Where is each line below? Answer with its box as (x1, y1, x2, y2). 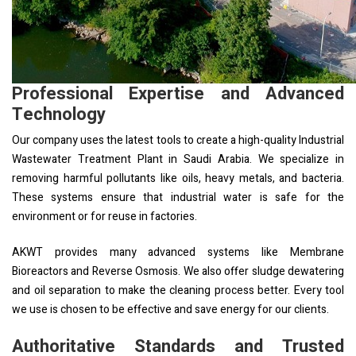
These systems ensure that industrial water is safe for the (12, 188, 344, 206)
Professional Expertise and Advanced (12, 80, 344, 106)
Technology (12, 101, 106, 127)
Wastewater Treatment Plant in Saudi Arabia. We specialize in (12, 150, 344, 168)
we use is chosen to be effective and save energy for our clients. (12, 300, 329, 318)
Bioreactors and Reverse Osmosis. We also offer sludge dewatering (12, 262, 344, 280)
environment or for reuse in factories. (12, 207, 197, 225)
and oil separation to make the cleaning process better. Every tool (12, 281, 344, 299)
